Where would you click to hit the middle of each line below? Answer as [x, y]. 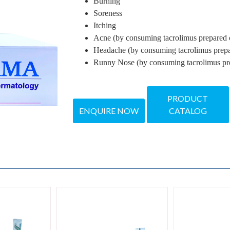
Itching [104, 25]
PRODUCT [188, 98]
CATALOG [188, 110]
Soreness [108, 13]
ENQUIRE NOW [109, 110]
